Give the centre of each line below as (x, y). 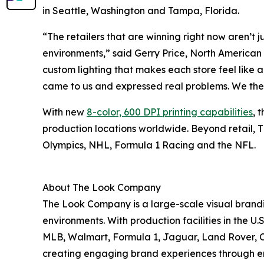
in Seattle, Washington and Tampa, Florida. (141, 11)
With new (65, 112)
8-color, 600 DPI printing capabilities (170, 112)
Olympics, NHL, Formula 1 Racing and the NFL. (149, 145)
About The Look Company (102, 188)
